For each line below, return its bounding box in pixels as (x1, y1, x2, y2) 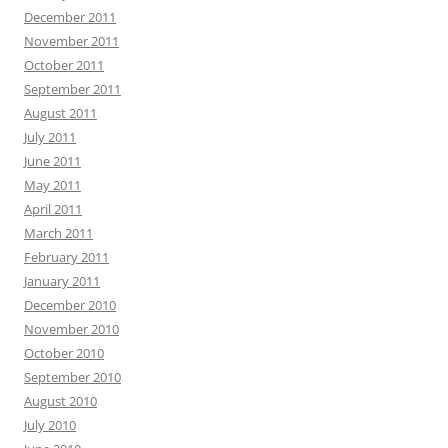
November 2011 (24, 32, 119, 50)
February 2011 (24, 248, 109, 266)
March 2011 (24, 224, 93, 242)
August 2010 (24, 392, 97, 410)
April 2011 (24, 200, 82, 218)
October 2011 (24, 56, 104, 74)
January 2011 (24, 272, 100, 290)
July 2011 (24, 128, 76, 146)
